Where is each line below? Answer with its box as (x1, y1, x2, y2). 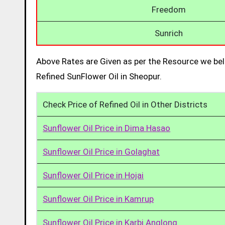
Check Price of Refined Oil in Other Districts (43, 99, 208, 109)
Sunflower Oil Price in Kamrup (43, 193, 154, 204)
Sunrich (154, 28, 183, 38)
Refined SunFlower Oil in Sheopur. (36, 71, 162, 81)
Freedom (151, 4, 186, 15)
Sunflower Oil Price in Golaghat (43, 146, 160, 157)
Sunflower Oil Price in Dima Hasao (43, 123, 171, 133)
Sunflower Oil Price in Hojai (43, 170, 144, 180)
